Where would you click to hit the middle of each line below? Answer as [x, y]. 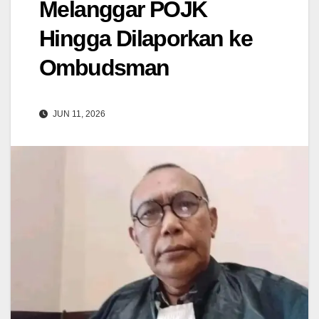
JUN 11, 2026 [78, 114]
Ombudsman [104, 67]
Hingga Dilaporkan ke [146, 38]
